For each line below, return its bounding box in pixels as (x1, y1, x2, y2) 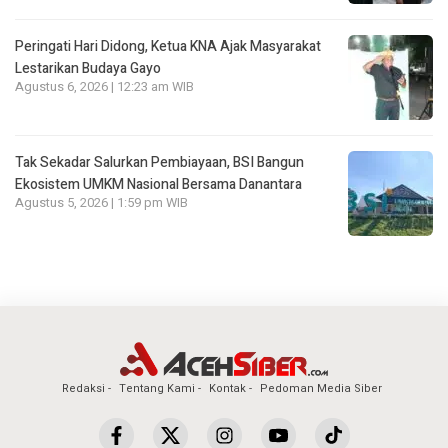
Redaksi (62, 379, 105, 397)
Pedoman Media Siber (260, 379, 382, 397)
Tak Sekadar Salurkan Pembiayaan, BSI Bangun (15, 151, 304, 173)
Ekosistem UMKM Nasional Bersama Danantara (15, 173, 302, 195)
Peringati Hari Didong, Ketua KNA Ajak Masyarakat (15, 35, 321, 57)
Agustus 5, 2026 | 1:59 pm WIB (15, 193, 188, 212)
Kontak (209, 379, 246, 397)
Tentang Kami (119, 379, 195, 397)
